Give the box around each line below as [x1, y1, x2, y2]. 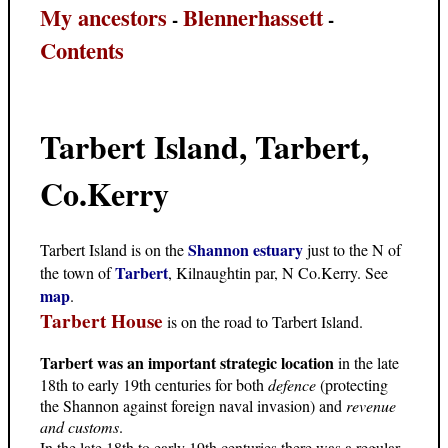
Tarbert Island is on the [40, 239, 188, 261]
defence [268, 374, 320, 396]
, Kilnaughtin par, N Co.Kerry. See [168, 262, 388, 284]
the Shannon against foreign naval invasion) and [40, 395, 346, 417]
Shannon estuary [188, 238, 307, 262]
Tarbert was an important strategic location [40, 351, 334, 375]
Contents [40, 33, 124, 67]
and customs [40, 416, 119, 438]
